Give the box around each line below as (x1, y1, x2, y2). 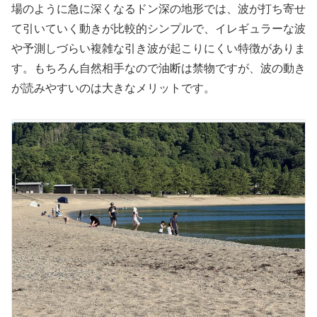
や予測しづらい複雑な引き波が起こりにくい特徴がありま (11, 42, 306, 54)
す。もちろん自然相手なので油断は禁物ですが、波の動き (11, 62, 306, 74)
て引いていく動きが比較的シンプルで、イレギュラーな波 (11, 22, 306, 35)
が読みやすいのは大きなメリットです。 (11, 81, 215, 94)
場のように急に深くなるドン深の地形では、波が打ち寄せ (11, 2, 306, 15)
